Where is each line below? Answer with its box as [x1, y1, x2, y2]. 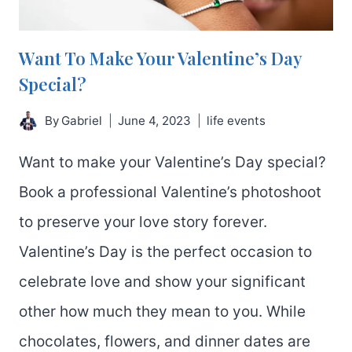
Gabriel [61, 112, 103, 128]
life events [207, 112, 266, 128]
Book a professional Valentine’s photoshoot [19, 182, 321, 201]
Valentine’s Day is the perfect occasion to [19, 242, 312, 261]
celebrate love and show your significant [19, 272, 306, 291]
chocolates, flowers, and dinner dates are [19, 332, 310, 350]
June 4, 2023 [118, 112, 192, 128]
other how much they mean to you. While [19, 302, 306, 321]
